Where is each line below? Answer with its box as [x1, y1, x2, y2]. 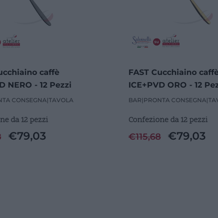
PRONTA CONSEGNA [144, 96, 206, 104]
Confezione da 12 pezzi [128, 114, 208, 126]
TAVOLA [48, 96, 73, 104]
